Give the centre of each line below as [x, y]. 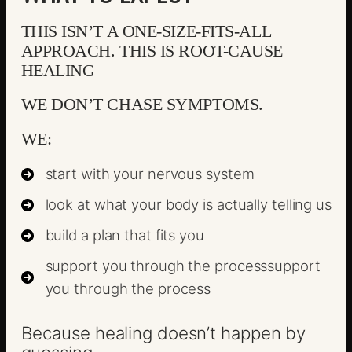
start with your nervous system [150, 174]
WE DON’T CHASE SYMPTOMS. [142, 104]
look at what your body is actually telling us [188, 205]
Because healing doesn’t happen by [163, 332]
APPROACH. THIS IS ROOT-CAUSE [152, 50]
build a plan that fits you [125, 235]
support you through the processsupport [183, 266]
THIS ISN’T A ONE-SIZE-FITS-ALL [146, 31]
